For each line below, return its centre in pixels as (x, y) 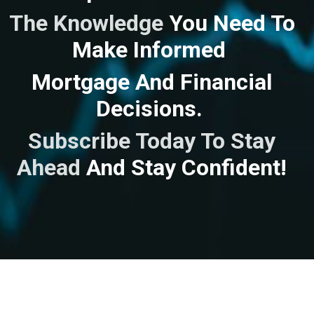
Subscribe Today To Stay (152, 141)
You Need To (232, 23)
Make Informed (152, 49)
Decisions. (152, 108)
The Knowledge (89, 23)
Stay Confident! (206, 167)
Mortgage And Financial (152, 82)
